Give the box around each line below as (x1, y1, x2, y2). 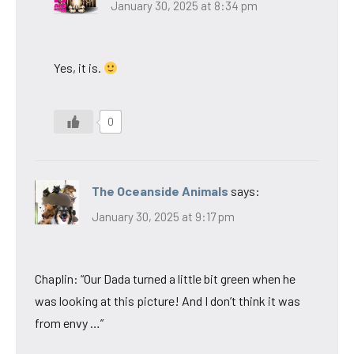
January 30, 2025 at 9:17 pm (92, 209, 235, 224)
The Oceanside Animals (92, 183, 228, 199)
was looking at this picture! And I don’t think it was (35, 292, 300, 308)
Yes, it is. (54, 60, 104, 76)
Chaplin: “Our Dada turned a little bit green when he (35, 270, 296, 286)
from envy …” (35, 314, 104, 330)
